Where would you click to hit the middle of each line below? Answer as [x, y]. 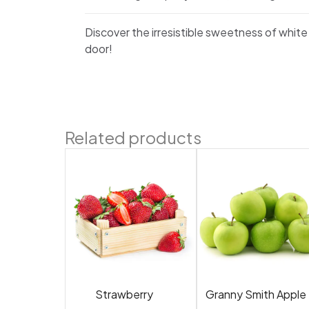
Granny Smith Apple [256, 294]
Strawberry [124, 294]
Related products [133, 138]
